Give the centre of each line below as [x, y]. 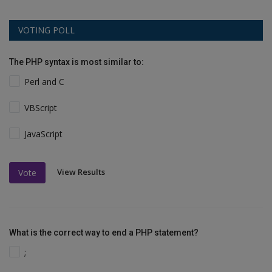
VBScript [41, 108]
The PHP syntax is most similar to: [76, 62]
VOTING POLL [46, 30]
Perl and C [45, 82]
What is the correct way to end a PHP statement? [104, 233]
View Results [81, 172]
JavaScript [44, 134]
